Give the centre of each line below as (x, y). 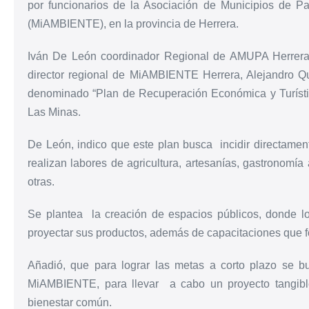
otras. (41, 182)
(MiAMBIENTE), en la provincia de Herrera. (133, 24)
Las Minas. (54, 112)
